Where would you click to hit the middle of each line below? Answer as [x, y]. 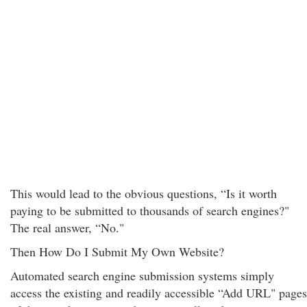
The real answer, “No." [67, 228]
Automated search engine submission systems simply [142, 275]
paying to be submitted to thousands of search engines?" [150, 210]
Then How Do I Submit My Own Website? [117, 251]
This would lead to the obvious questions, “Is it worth [144, 193]
